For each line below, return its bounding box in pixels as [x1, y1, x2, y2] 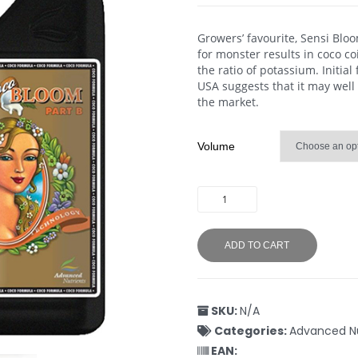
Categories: [211, 323, 289, 340]
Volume [197, 140, 235, 153]
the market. [197, 94, 259, 110]
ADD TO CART [225, 240, 290, 252]
